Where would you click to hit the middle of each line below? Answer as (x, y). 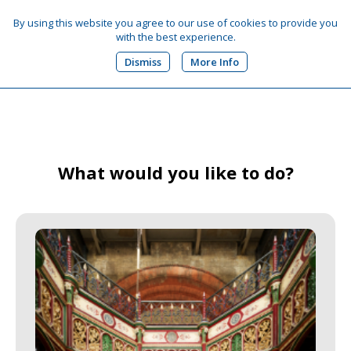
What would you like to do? (175, 172)
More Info (214, 62)
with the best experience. (175, 37)
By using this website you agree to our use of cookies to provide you (175, 23)
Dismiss (143, 62)
